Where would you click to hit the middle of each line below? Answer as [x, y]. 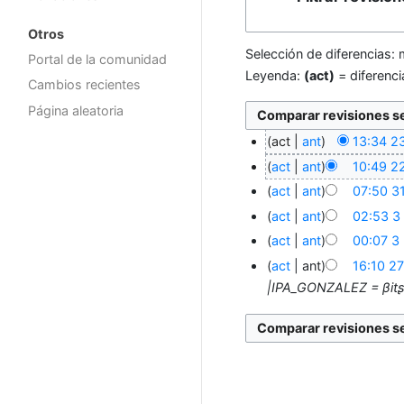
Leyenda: [275, 76]
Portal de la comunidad [97, 59]
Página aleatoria [76, 111]
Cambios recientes [84, 85]
